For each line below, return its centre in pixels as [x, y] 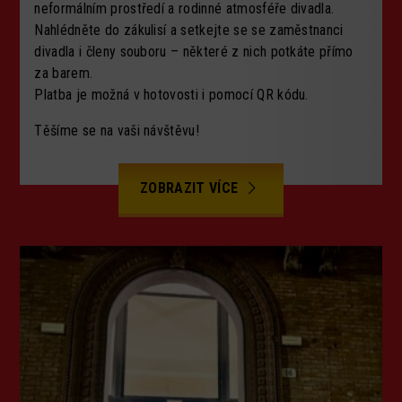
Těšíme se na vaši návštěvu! [117, 130]
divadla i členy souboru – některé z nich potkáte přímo [194, 51]
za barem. [64, 73]
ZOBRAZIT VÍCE [191, 188]
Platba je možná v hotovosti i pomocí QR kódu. [171, 94]
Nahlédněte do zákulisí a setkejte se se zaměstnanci [189, 30]
